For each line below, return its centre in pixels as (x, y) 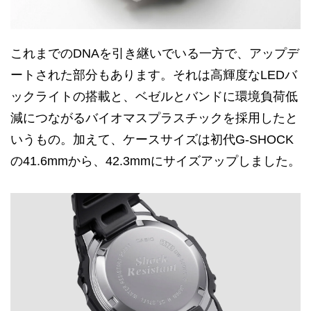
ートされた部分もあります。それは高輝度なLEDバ (154, 75)
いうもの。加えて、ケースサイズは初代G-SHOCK (152, 140)
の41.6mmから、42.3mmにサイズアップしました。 (155, 161)
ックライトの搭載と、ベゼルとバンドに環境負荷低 (154, 97)
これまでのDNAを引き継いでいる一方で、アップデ (155, 54)
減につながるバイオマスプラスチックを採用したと (154, 118)
